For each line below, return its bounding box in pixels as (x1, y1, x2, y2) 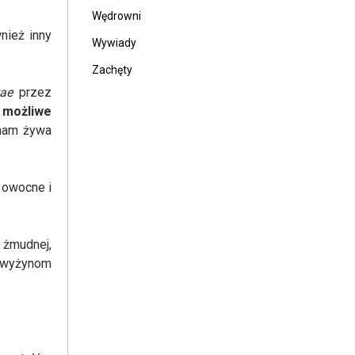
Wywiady (92, 36, 136, 49)
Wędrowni (92, 10, 141, 22)
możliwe (2, 104, 52, 119)
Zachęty (92, 63, 132, 76)
